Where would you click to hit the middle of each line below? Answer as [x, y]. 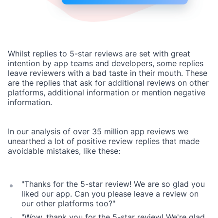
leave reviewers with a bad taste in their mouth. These [108, 73]
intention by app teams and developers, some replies [106, 64]
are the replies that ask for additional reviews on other [108, 83]
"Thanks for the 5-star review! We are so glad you [113, 184]
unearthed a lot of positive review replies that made [104, 141]
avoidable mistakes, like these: [64, 151]
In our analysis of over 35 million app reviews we [98, 132]
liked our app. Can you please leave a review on [110, 194]
